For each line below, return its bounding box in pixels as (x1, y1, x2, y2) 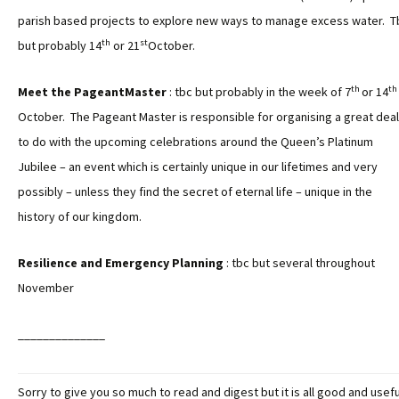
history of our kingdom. (18, 208, 142, 224)
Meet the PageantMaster (18, 84, 167, 100)
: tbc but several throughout (224, 255, 375, 271)
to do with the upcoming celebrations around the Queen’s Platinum (18, 134, 373, 150)
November (18, 280, 74, 296)
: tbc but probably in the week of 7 (167, 84, 351, 100)
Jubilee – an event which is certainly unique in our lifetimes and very (18, 159, 378, 175)
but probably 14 (18, 37, 102, 53)
